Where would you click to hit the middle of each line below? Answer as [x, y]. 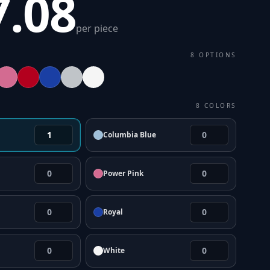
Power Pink [124, 173]
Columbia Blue [130, 135]
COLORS [220, 105]
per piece [97, 28]
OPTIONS [218, 55]
